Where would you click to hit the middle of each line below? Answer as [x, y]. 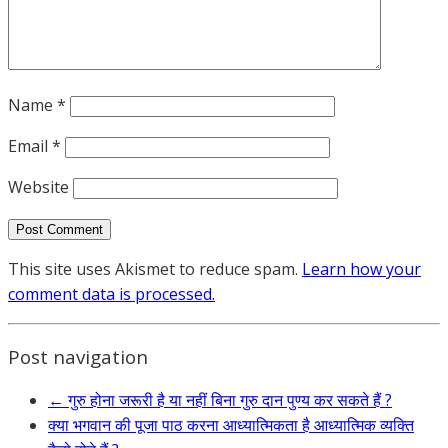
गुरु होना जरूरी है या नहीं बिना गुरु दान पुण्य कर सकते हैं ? [228, 399]
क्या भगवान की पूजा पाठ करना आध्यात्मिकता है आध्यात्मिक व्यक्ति [231, 424]
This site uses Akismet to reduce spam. [155, 269]
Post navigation [78, 356]
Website [38, 187]
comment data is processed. [111, 294]
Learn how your [361, 269]
